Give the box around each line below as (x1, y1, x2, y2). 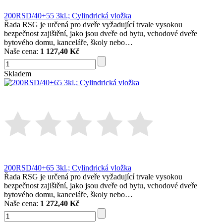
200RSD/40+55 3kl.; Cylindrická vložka (4, 11, 131, 20)
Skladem (4, 69, 31, 78)
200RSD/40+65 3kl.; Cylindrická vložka (4, 164, 131, 172)
